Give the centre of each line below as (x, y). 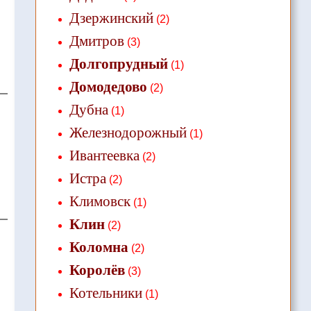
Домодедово (108, 87)
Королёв (97, 270)
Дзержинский (111, 18)
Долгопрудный (118, 64)
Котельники (106, 293)
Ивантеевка (104, 155)
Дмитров (96, 41)
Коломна (99, 247)
